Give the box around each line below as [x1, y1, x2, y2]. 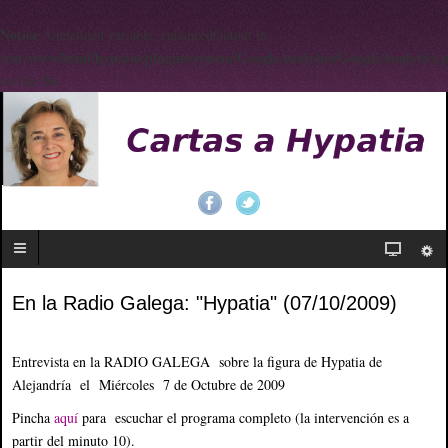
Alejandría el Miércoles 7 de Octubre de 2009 [12, 375, 285, 395]
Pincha [12, 408, 54, 428]
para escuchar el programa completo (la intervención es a [82, 408, 409, 428]
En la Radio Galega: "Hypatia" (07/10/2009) [12, 292, 397, 315]
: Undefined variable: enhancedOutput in [38, 25, 267, 44]
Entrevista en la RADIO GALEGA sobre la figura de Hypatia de [12, 352, 382, 372]
